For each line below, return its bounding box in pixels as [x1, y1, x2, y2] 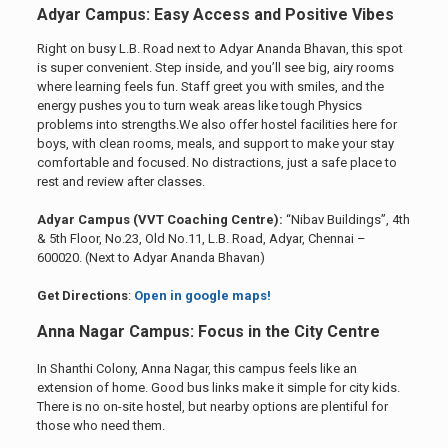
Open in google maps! [133, 288, 271, 304]
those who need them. [36, 418, 165, 434]
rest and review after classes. [36, 174, 205, 190]
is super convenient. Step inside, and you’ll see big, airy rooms [36, 60, 394, 76]
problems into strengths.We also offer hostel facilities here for [36, 117, 397, 133]
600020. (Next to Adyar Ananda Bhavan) [36, 250, 265, 266]
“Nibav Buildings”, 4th [282, 212, 410, 228]
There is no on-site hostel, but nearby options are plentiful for [36, 399, 388, 415]
